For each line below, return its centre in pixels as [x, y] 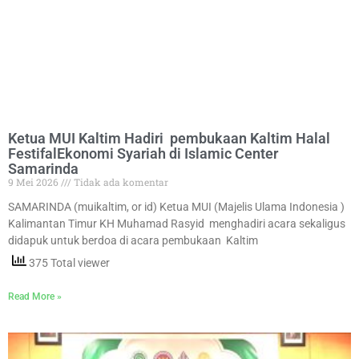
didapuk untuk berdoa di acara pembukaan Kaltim [133, 241]
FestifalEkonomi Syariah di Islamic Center [143, 154]
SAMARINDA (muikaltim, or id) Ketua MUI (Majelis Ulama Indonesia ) [176, 207]
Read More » [35, 297]
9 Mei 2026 [34, 182]
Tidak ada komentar [120, 182]
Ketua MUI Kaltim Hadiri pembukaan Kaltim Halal [169, 139]
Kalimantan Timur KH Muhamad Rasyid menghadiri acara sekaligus [177, 224]
